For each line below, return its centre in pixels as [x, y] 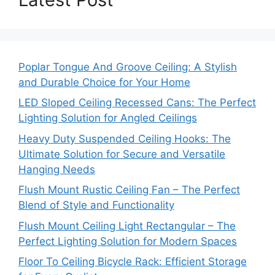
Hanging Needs [57, 169]
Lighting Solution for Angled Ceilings [108, 118]
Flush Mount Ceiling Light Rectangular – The [127, 226]
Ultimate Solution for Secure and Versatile [122, 154]
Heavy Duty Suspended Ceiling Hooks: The [125, 138]
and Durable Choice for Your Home [104, 82]
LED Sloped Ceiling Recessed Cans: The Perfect [137, 103]
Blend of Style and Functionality [96, 205]
